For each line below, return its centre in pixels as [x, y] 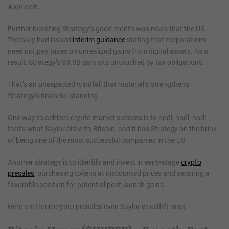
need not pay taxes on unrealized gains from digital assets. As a [108, 51]
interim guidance [99, 40]
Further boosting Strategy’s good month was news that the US [106, 29]
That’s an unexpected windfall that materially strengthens [98, 85]
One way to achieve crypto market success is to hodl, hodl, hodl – [110, 118]
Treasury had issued [40, 40]
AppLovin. [24, 7]
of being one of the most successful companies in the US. [97, 140]
